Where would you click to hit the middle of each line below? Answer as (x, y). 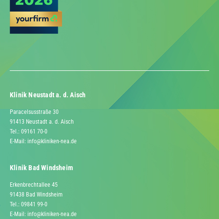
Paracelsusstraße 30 (34, 112)
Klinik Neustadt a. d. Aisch (48, 95)
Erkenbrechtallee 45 (34, 185)
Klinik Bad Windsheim (41, 168)
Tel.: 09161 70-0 (29, 132)
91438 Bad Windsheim (36, 195)
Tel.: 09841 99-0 (29, 205)
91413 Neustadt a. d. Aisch (42, 122)
